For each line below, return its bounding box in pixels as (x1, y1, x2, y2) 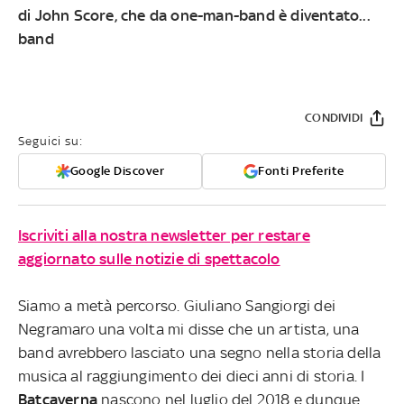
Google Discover (69, 164, 165, 179)
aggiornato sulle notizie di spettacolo (18, 250, 280, 269)
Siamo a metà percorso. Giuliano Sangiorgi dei (18, 297, 336, 316)
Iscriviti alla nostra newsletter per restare (18, 226, 310, 245)
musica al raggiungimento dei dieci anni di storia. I (18, 367, 365, 386)
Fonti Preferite (258, 164, 344, 179)
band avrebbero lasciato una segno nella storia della (18, 344, 381, 363)
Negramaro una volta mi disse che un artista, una (18, 320, 360, 339)
